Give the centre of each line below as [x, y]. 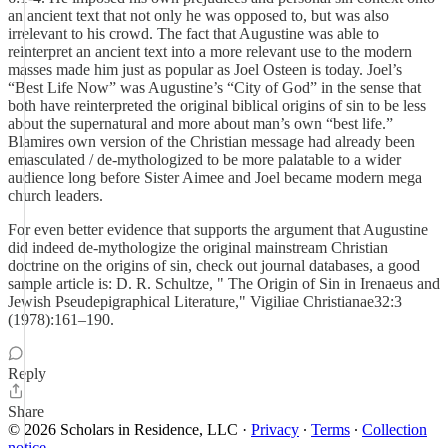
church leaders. [55, 195]
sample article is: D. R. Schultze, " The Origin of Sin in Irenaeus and [224, 283]
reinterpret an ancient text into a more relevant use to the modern [210, 51]
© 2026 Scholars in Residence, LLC [123, 429]
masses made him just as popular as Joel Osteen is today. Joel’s [205, 69]
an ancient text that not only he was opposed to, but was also [198, 15]
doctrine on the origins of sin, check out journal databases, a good [214, 265]
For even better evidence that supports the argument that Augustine [218, 229]
